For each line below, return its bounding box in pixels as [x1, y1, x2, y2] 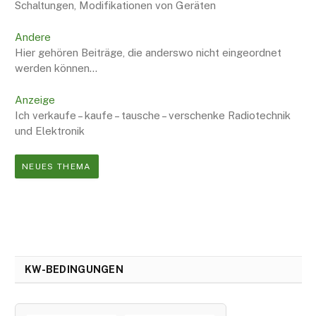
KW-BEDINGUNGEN [25, 264, 123, 276]
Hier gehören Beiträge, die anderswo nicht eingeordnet [15, 47, 281, 59]
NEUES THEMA [22, 162, 92, 172]
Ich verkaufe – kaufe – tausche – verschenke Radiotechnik [15, 109, 291, 122]
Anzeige [15, 94, 55, 107]
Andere [15, 31, 51, 44]
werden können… [15, 62, 97, 75]
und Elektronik [15, 125, 85, 138]
